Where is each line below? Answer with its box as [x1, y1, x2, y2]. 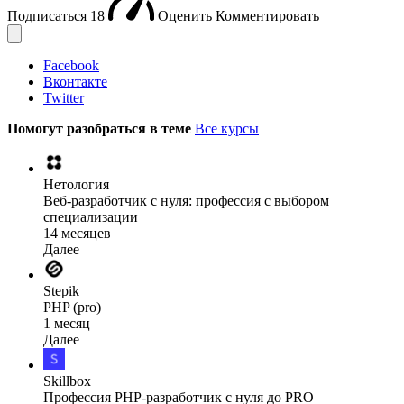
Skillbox [43, 372, 91, 389]
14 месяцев [43, 225, 111, 241]
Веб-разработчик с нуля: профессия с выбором [43, 192, 329, 208]
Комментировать [216, 7, 319, 23]
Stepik [43, 282, 79, 298]
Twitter [43, 89, 84, 106]
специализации [43, 208, 138, 225]
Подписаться [7, 7, 90, 23]
